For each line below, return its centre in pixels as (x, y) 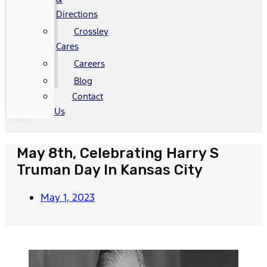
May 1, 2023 (68, 197)
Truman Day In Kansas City (110, 170)
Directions (77, 14)
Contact (87, 96)
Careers (89, 63)
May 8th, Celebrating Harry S (118, 153)
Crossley (91, 31)
